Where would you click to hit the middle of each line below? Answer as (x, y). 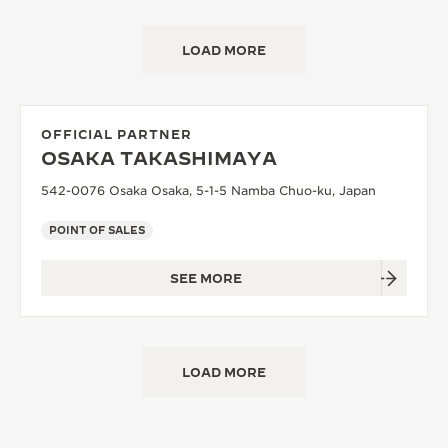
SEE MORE (206, 278)
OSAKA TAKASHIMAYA (159, 159)
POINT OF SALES (97, 230)
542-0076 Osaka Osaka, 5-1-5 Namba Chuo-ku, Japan (208, 191)
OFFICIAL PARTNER (116, 134)
